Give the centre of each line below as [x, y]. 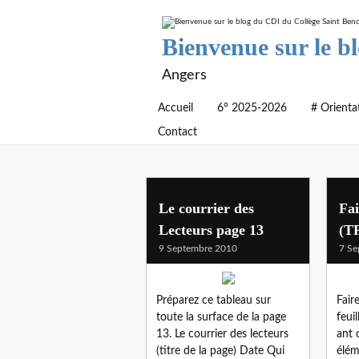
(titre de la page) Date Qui [220, 351]
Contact [177, 132]
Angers [184, 75]
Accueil [175, 108]
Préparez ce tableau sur [214, 300]
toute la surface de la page [221, 317]
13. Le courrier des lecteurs [222, 334]
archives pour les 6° [227, 207]
